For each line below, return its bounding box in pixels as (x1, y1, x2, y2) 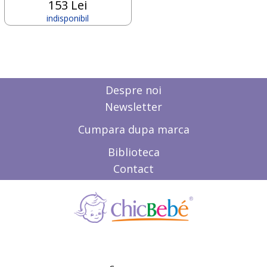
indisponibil (46, 12, 89, 24)
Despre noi (105, 82, 162, 97)
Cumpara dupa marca (77, 122, 190, 136)
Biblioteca (107, 144, 160, 159)
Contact (113, 161, 154, 176)
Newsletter (105, 99, 162, 114)
